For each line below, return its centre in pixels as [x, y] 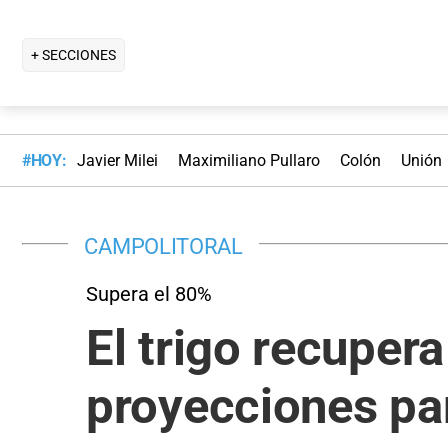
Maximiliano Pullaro [248, 161]
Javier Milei [117, 161]
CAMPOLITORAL [163, 245]
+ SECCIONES [73, 54]
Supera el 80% [149, 293]
